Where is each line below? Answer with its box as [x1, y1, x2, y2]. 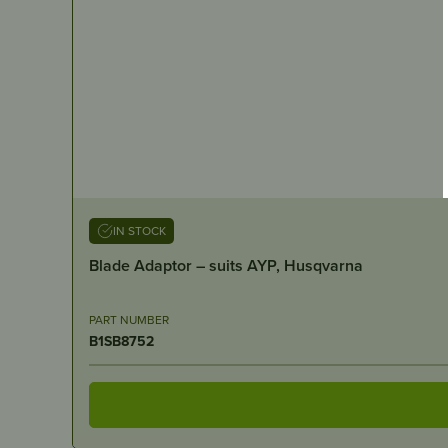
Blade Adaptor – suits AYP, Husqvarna [89, 253, 363, 277]
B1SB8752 [89, 330, 154, 351]
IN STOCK [113, 221, 166, 239]
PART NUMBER [89, 310, 169, 328]
